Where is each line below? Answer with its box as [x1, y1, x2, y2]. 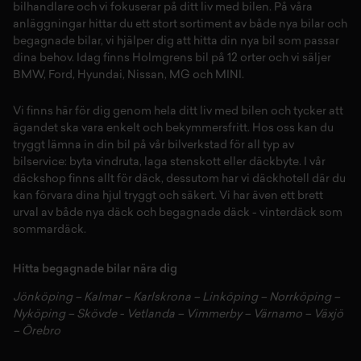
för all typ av [227, 139, 294, 152]
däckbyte [249, 156, 299, 169]
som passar [276, 35, 339, 48]
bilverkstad [168, 139, 227, 152]
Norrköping [269, 292, 331, 305]
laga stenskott [144, 156, 221, 169]
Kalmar [84, 292, 124, 305]
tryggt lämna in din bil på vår [13, 139, 168, 152]
